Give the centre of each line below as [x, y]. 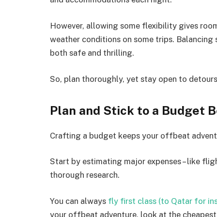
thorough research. [85, 175]
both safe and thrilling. [93, 53]
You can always [79, 201]
